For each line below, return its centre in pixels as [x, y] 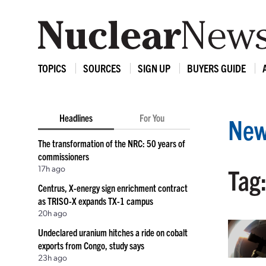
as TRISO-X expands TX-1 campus [96, 201]
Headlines [76, 118]
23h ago [53, 257]
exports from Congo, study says [91, 245]
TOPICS [52, 68]
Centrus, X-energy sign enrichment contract [113, 188]
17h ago [52, 168]
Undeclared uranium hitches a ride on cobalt [113, 232]
